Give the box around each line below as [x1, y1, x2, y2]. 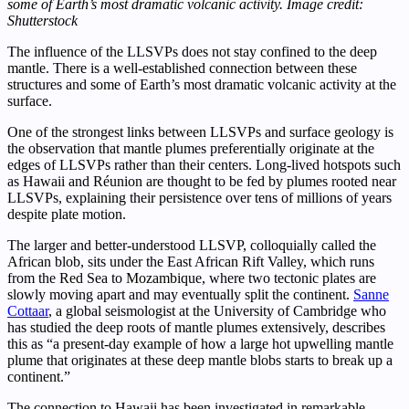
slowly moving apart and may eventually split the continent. [7, 287, 353, 303]
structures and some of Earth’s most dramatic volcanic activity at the [7, 77, 396, 93]
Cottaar [7, 303, 48, 320]
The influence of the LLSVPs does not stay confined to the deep [7, 44, 377, 60]
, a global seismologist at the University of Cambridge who [48, 303, 386, 320]
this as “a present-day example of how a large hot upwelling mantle [7, 336, 393, 352]
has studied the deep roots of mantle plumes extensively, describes [7, 320, 385, 336]
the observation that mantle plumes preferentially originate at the [7, 141, 374, 157]
